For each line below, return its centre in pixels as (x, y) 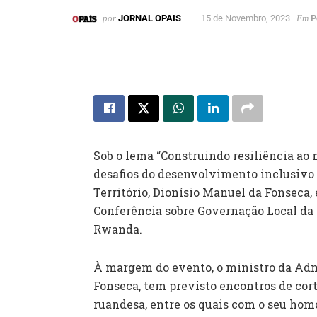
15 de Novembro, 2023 (246, 18)
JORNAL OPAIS (150, 18)
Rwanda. (118, 229)
